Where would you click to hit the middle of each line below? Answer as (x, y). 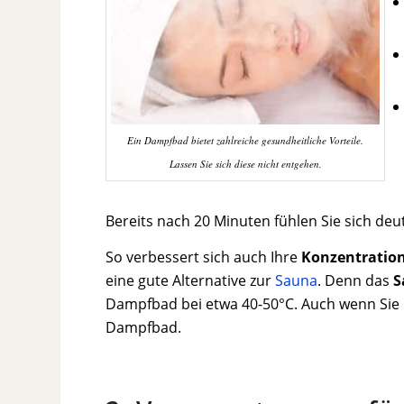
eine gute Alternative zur (191, 280)
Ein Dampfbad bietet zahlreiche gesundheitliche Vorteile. (246, 140)
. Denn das (356, 280)
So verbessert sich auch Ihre (204, 257)
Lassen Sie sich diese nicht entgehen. (245, 163)
